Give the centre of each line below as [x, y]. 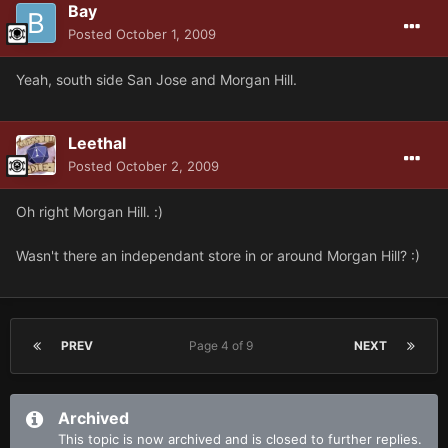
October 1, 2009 [166, 33]
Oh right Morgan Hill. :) [89, 211]
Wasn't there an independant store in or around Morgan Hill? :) [218, 255]
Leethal [97, 142]
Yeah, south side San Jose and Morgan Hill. [156, 79]
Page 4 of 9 [223, 345]
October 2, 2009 [167, 165]
